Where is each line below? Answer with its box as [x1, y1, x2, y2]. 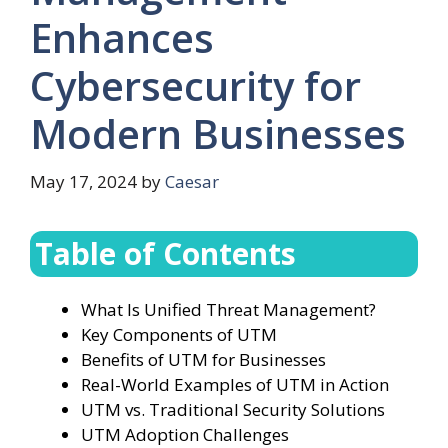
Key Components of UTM [81, 322, 277, 346]
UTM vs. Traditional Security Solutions [81, 397, 385, 421]
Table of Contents [35, 232, 296, 274]
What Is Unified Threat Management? [81, 297, 376, 321]
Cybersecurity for [30, 58, 361, 113]
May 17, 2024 [30, 169, 137, 193]
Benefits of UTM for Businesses [81, 347, 326, 371]
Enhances [30, 10, 214, 65]
